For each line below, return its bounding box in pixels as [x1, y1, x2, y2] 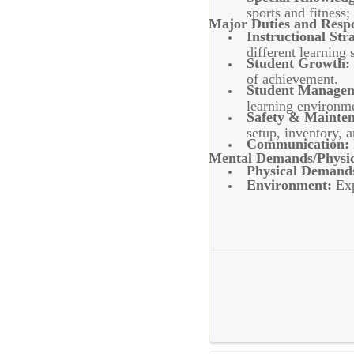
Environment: [247, 177, 332, 193]
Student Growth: [247, 55, 350, 71]
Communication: [247, 136, 349, 152]
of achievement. [247, 71, 338, 83]
